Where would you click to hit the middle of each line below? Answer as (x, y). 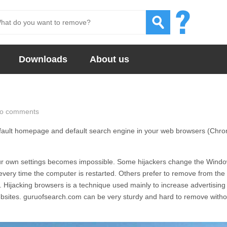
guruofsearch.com (52, 197)
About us (109, 59)
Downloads (43, 59)
